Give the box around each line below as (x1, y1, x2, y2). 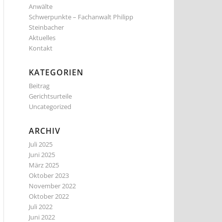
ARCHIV (29, 125, 60, 136)
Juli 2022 (29, 202, 53, 211)
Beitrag (29, 81, 50, 90)
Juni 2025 (29, 150, 55, 159)
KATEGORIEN (29, 67, 84, 78)
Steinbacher (29, 23, 64, 32)
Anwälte (29, 2, 53, 11)
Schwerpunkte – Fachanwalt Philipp (29, 12, 133, 21)
